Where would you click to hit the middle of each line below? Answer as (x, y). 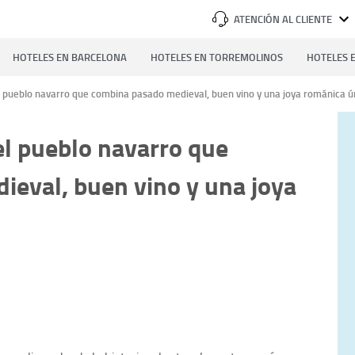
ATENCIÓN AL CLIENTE (283, 19)
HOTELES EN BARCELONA (70, 57)
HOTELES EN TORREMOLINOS (217, 57)
